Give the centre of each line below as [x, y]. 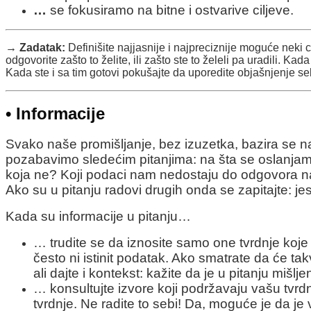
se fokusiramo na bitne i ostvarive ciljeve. [170, 10]
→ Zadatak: [35, 47]
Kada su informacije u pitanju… [98, 216]
